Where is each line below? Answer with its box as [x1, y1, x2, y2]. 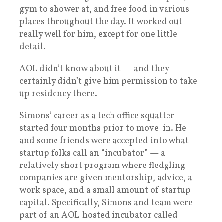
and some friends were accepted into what [19, 135, 189, 148]
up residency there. [19, 88, 97, 101]
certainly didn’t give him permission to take [19, 75, 197, 88]
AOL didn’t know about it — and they [19, 63, 169, 76]
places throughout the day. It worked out [19, 16, 182, 29]
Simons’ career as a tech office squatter [19, 110, 174, 123]
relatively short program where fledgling [19, 160, 185, 172]
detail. [19, 41, 46, 54]
